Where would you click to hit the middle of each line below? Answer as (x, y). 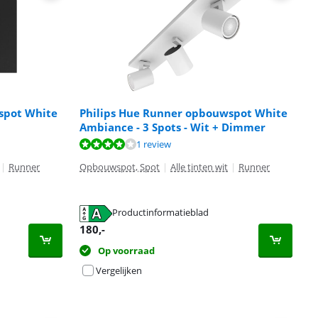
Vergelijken (119, 270)
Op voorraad (126, 251)
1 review (154, 144)
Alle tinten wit (199, 167)
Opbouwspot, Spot (120, 167)
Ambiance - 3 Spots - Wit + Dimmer (172, 127)
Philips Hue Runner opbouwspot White (183, 113)
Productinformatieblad (160, 212)
